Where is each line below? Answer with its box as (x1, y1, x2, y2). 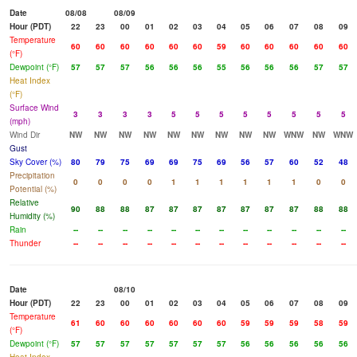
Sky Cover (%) (10, 156, 61, 168)
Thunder (10, 237, 41, 249)
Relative (10, 197, 39, 209)
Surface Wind (10, 102, 59, 114)
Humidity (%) (10, 210, 55, 222)
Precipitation (10, 170, 55, 182)
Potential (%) (10, 183, 57, 195)
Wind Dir (10, 129, 40, 141)
